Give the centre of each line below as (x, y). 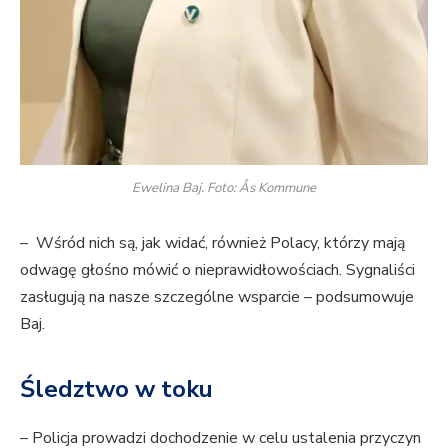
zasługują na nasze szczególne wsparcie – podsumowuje (217, 297)
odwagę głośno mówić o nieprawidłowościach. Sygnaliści (217, 270)
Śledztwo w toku (116, 388)
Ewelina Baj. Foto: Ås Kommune (224, 187)
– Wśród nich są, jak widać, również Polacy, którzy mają (212, 243)
